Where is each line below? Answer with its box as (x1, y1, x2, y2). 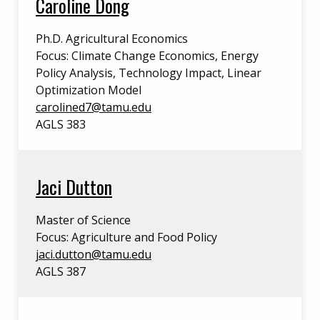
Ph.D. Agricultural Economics (36, 31, 188, 46)
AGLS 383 (36, 116, 86, 132)
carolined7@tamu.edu (36, 99, 151, 115)
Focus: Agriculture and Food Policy (36, 229, 217, 245)
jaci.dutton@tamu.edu (36, 246, 151, 262)
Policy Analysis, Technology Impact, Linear (36, 65, 261, 81)
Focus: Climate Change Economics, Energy (36, 48, 259, 64)
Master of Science (36, 212, 131, 228)
